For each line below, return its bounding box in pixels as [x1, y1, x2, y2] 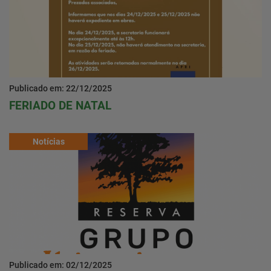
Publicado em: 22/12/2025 [9, 83, 112, 94]
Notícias [32, 136, 65, 146]
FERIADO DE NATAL [9, 99, 111, 113]
